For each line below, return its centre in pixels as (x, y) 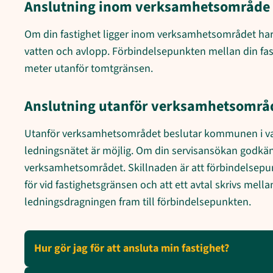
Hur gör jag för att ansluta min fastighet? (132, 248)
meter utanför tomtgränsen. (89, 68)
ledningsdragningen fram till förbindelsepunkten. (138, 202)
